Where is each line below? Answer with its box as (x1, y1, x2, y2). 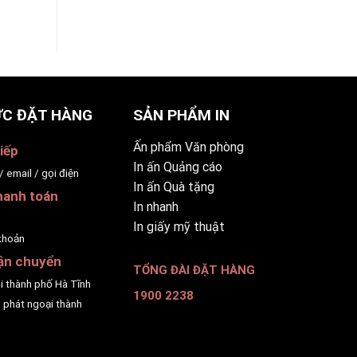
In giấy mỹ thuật (132, 218, 225, 234)
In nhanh (132, 198, 178, 214)
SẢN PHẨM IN (132, 106, 229, 125)
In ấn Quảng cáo (132, 159, 222, 175)
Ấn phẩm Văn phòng (132, 139, 244, 155)
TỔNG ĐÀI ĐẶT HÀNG (132, 262, 255, 277)
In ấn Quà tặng (132, 178, 214, 194)
